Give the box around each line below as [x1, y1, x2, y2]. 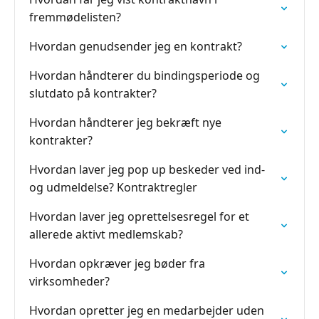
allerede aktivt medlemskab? [29, 226, 183, 242]
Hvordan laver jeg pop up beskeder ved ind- [29, 162, 265, 177]
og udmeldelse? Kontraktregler [29, 179, 197, 195]
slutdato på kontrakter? [29, 85, 157, 101]
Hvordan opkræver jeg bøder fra [29, 256, 205, 271]
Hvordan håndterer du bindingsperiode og [29, 68, 260, 83]
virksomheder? [29, 273, 110, 289]
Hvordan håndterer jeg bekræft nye [29, 115, 221, 130]
